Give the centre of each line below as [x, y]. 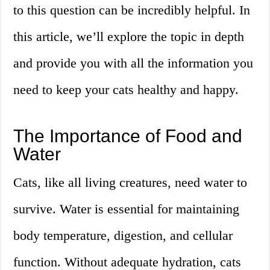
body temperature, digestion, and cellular [123, 236]
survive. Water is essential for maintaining [127, 209]
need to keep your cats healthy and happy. [126, 90]
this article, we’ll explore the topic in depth [129, 37]
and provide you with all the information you [133, 63]
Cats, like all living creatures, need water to [130, 183]
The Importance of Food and [128, 136]
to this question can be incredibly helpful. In [132, 10]
